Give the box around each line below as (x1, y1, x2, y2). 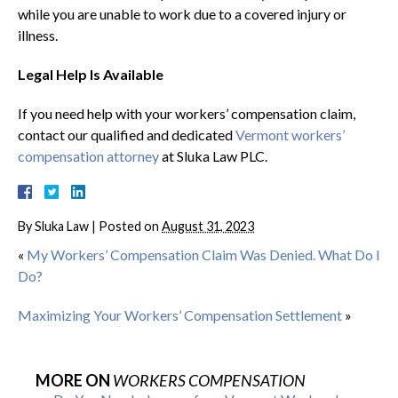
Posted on (99, 219, 162, 234)
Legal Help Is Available (18, 66, 163, 83)
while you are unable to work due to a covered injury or (18, 5, 346, 22)
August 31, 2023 (162, 219, 254, 234)
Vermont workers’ (235, 126, 345, 143)
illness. (18, 27, 58, 44)
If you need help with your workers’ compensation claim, (18, 105, 355, 122)
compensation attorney (18, 147, 159, 164)
